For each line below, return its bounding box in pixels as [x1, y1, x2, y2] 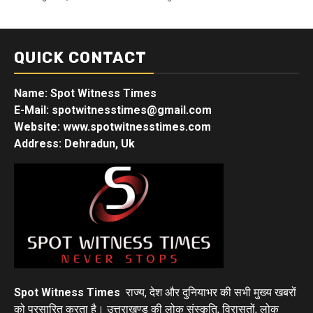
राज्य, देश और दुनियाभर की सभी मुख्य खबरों [123, 285, 296, 299]
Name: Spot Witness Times [14, 87, 156, 101]
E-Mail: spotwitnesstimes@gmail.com [14, 103, 212, 117]
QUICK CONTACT [14, 48, 147, 68]
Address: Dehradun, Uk [14, 137, 135, 151]
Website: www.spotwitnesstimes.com [14, 120, 211, 134]
